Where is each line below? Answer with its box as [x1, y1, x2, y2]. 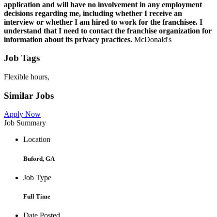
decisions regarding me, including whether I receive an [4, 9, 182, 17]
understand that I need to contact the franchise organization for [4, 26, 212, 35]
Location [23, 135, 50, 144]
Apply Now [4, 110, 41, 119]
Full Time [23, 192, 50, 200]
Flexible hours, [4, 72, 49, 81]
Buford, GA [23, 155, 55, 162]
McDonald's [134, 35, 171, 44]
